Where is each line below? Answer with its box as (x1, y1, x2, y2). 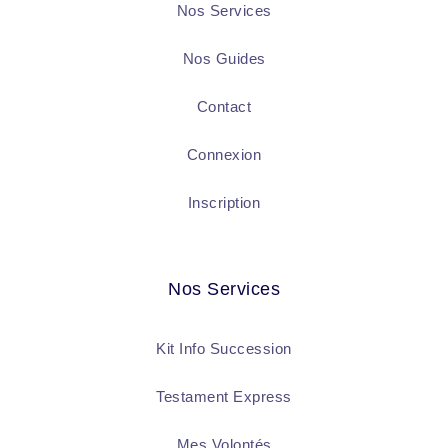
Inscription (187, 194, 261, 212)
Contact (196, 98, 252, 116)
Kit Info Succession (156, 340, 292, 358)
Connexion (186, 146, 262, 164)
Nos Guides (182, 50, 266, 68)
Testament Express (156, 388, 292, 406)
